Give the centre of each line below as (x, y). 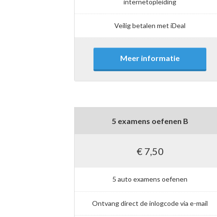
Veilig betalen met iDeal (150, 26)
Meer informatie (150, 58)
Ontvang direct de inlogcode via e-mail (150, 203)
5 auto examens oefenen (150, 179)
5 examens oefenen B (150, 121)
